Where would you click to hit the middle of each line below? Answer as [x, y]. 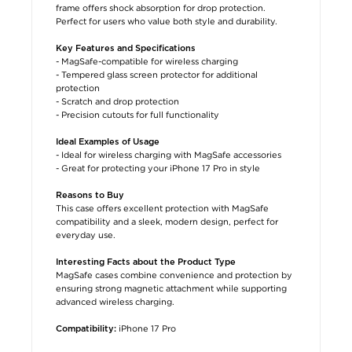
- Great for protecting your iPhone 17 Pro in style [158, 168]
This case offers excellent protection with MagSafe [162, 208]
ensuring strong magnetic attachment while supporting [171, 288]
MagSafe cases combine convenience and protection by [174, 275]
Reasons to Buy [90, 195]
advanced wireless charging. [115, 301]
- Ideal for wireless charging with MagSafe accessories [169, 154]
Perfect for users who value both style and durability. [167, 21]
